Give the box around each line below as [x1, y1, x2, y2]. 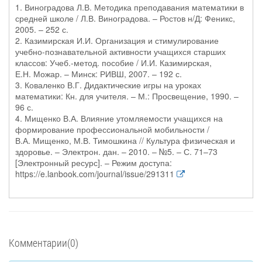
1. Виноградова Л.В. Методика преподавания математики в [15, 1, 244, 13]
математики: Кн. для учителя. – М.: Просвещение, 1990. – [15, 90, 239, 102]
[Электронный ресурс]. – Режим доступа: [15, 157, 172, 168]
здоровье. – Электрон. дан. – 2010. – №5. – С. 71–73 [15, 146, 218, 157]
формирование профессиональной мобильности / [15, 123, 209, 135]
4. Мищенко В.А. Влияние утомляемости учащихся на [15, 112, 223, 124]
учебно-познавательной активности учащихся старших [15, 46, 226, 57]
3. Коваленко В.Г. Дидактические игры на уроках [15, 79, 201, 91]
